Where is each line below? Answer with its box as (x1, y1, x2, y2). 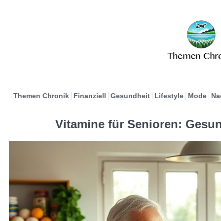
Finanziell (73, 92, 106, 100)
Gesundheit (110, 92, 150, 100)
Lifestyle (154, 92, 184, 100)
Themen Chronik (13, 92, 69, 100)
